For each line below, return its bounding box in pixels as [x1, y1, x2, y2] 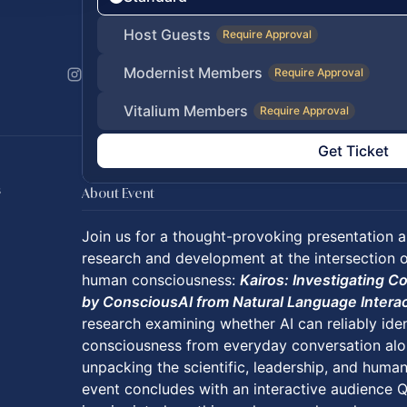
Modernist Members [124, 64, 263, 82]
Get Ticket [318, 142, 389, 160]
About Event [82, 184, 154, 202]
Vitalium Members [124, 102, 248, 120]
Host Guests [124, 25, 211, 44]
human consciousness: [82, 271, 240, 289]
